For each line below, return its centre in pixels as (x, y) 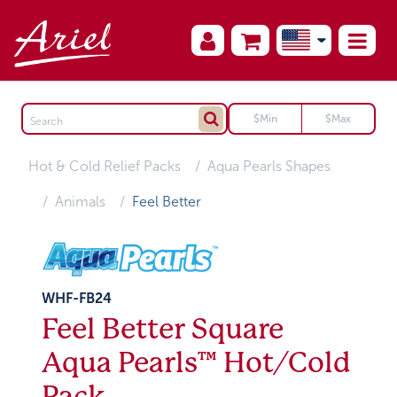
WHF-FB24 (77, 299)
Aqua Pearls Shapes (269, 166)
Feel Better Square (163, 330)
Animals (81, 202)
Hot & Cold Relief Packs (105, 166)
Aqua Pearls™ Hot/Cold (197, 363)
